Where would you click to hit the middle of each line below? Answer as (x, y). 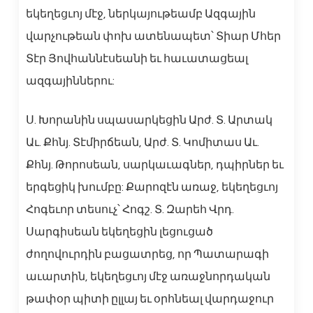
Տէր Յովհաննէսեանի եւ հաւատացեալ (137, 59)
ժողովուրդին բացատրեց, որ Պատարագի (147, 254)
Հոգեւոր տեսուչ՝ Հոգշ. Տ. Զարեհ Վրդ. (130, 210)
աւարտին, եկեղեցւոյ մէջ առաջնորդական (148, 277)
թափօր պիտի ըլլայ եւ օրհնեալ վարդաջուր (150, 299)
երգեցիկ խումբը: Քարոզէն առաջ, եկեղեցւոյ (152, 187)
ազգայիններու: (70, 81)
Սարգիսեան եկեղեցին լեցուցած (119, 232)
